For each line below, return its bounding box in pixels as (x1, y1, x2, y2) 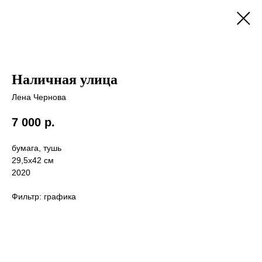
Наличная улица (12, 72, 118, 87)
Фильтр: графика (12, 192, 76, 202)
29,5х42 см (12, 156, 54, 166)
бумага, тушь (12, 143, 61, 153)
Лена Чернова (12, 92, 66, 102)
